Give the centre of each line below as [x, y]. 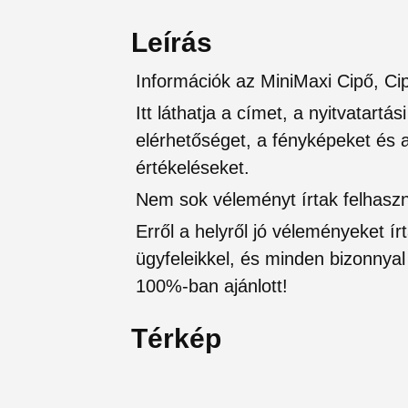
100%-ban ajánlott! [212, 286]
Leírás [172, 42]
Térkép [176, 338]
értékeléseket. [193, 167]
